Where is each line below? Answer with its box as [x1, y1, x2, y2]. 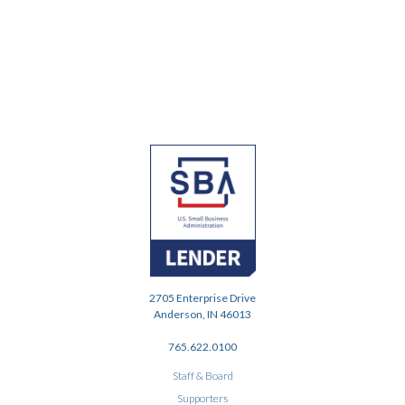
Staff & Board [172, 369, 233, 383]
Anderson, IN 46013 [154, 307, 251, 322]
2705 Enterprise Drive [149, 291, 256, 306]
